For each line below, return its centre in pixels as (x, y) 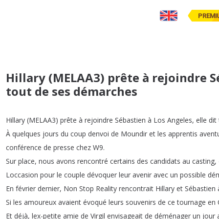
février (26, 189)
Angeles (180, 120)
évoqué (95, 202)
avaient (70, 202)
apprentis (183, 134)
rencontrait (136, 189)
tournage (191, 202)
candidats (165, 161)
